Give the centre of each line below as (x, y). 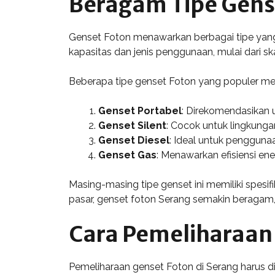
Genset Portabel (140, 110)
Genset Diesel (134, 140)
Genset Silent (132, 125)
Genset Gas (127, 155)
